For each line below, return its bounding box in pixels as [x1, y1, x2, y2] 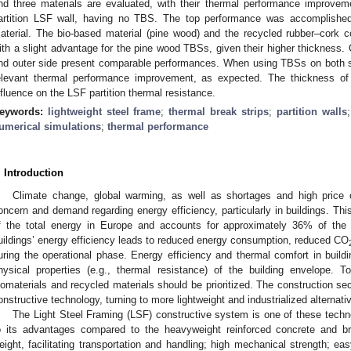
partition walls [276, 105, 347, 118]
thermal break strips [168, 105, 269, 118]
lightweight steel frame [47, 105, 161, 118]
